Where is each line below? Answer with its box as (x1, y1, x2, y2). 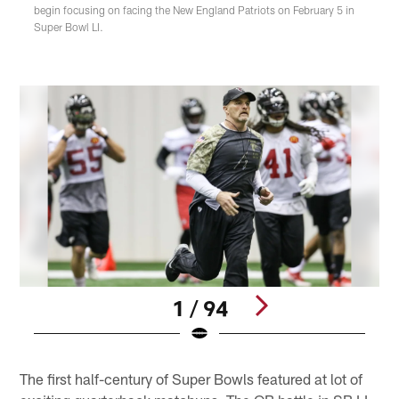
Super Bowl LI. (34, 20, 104, 33)
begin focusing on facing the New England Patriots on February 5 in (34, 3, 355, 16)
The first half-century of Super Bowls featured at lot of (20, 369, 363, 387)
